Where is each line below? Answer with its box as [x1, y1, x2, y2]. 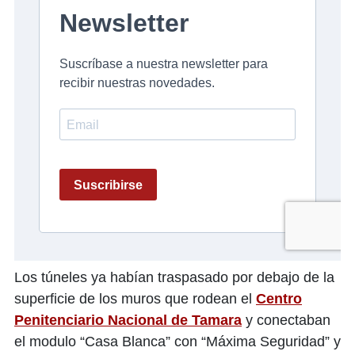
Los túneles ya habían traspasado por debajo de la [14, 269, 334, 285]
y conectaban [242, 311, 330, 328]
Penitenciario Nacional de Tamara [14, 311, 242, 328]
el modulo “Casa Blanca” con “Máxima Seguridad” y [14, 333, 341, 349]
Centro [256, 290, 302, 307]
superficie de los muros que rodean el [14, 290, 256, 307]
